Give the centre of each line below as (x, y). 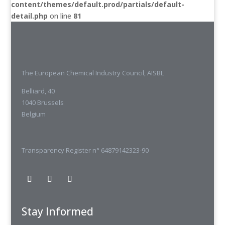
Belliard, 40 (38, 91)
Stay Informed (57, 211)
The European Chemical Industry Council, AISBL (92, 73)
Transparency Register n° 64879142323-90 (85, 150)
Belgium (33, 114)
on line (61, 16)
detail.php (30, 16)
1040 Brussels (42, 102)
